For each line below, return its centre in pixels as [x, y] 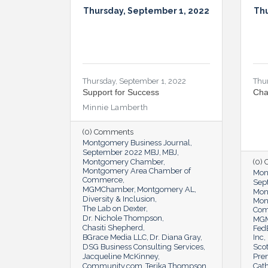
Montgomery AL [166, 189]
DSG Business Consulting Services [143, 246]
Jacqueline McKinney [120, 256]
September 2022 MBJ [121, 152]
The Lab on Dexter [114, 208]
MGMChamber [108, 189]
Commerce [103, 179]
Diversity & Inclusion [119, 199]
